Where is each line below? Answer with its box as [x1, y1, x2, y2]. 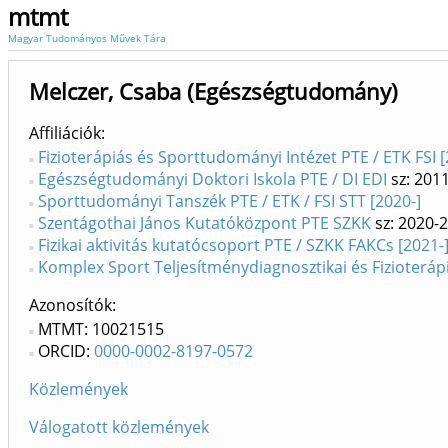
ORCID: [38, 340, 94, 362]
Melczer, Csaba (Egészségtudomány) [29, 76, 398, 107]
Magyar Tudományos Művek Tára [8, 31, 166, 45]
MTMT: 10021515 [38, 318, 164, 340]
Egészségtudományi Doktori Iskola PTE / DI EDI [38, 168, 387, 190]
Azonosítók [29, 294, 112, 316]
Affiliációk [29, 122, 101, 144]
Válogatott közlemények [29, 416, 209, 438]
